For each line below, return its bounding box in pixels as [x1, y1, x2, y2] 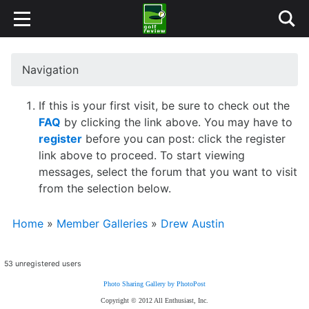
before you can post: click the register [82, 132, 286, 146]
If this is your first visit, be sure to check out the [39, 99, 290, 112]
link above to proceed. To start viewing [39, 148, 245, 162]
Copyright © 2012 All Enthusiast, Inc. [101, 297, 208, 304]
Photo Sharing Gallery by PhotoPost [103, 280, 206, 288]
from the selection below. [39, 181, 171, 195]
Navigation [22, 63, 79, 77]
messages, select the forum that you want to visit [39, 165, 297, 179]
